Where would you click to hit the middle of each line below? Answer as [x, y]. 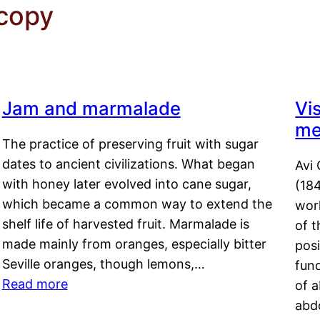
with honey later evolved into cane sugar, [126, 184]
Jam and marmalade [91, 109]
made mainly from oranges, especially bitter [134, 244]
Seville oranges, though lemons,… [103, 264]
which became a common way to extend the [137, 204]
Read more [35, 284]
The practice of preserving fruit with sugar [130, 144]
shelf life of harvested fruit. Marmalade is [125, 224]
